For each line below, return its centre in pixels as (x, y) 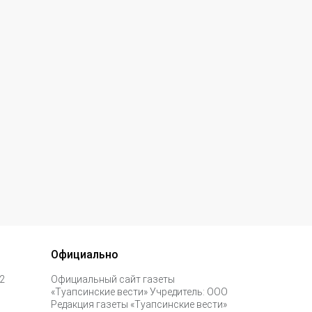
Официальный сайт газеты (113, 280)
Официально (85, 255)
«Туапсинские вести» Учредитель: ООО (139, 292)
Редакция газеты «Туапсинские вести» (139, 305)
